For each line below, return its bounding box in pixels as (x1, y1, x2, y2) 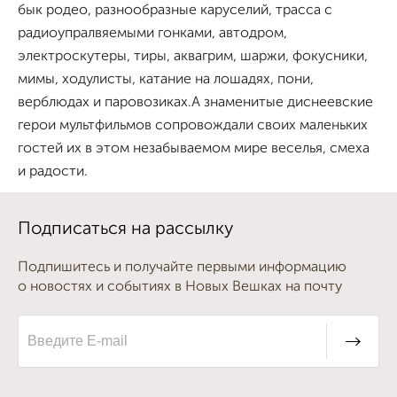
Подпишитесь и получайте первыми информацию (18, 261, 346, 275)
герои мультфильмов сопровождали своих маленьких (18, 119, 368, 133)
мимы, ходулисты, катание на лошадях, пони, (18, 73, 314, 87)
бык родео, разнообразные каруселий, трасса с (18, 4, 332, 18)
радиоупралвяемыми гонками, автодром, (18, 27, 287, 41)
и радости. (18, 165, 88, 179)
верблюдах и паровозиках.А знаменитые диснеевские (18, 96, 373, 110)
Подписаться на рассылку (18, 221, 234, 238)
